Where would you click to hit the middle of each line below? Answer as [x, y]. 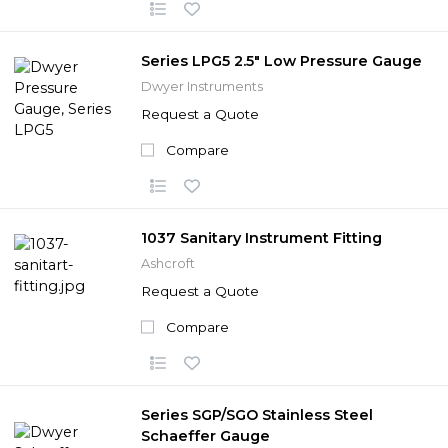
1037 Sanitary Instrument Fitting [261, 237]
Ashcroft [168, 263]
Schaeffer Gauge [205, 435]
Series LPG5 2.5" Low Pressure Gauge [281, 60]
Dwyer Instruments [202, 86]
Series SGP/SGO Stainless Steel [257, 414]
